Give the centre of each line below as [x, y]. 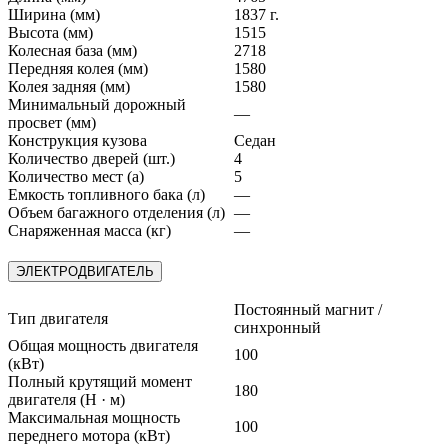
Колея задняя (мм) [69, 87]
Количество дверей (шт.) [91, 159]
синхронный [277, 327]
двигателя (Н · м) [66, 399]
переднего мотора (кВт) [89, 435]
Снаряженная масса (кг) [89, 231]
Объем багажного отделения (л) [116, 213]
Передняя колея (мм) [78, 69]
